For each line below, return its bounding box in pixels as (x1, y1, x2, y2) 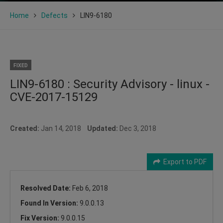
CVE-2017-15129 (10, 90, 98, 104)
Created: (10, 124, 39, 132)
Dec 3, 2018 (118, 124, 156, 132)
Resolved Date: (20, 184, 72, 192)
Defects (41, 11, 68, 19)
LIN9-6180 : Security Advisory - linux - (10, 77, 210, 91)
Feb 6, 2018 (72, 184, 108, 192)
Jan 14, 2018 (39, 124, 87, 132)
